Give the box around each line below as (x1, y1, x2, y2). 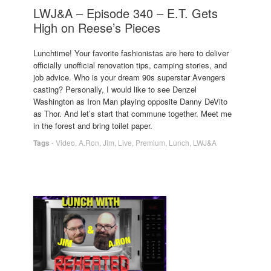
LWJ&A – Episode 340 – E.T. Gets (33, 4, 218, 22)
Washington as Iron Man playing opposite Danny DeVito (33, 95, 227, 107)
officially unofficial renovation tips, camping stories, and (33, 59, 227, 71)
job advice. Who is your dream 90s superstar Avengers (33, 71, 226, 83)
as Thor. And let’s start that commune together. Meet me (33, 107, 232, 119)
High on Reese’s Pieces (33, 19, 160, 36)
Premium (135, 137, 165, 148)
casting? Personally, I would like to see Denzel (33, 83, 197, 95)
